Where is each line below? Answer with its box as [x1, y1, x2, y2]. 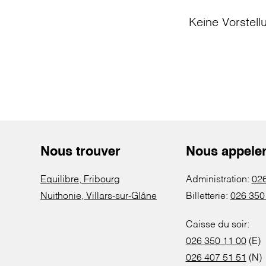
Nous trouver [40, 145, 121, 159]
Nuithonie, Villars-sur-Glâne [40, 192, 157, 201]
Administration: [185, 175, 252, 185]
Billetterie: [185, 192, 230, 201]
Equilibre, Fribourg [40, 175, 120, 185]
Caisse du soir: [185, 220, 249, 230]
